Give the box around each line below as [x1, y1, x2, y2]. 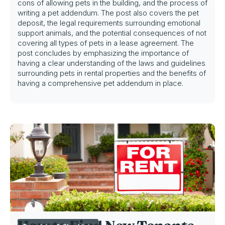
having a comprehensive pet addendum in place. [18, 78, 183, 88]
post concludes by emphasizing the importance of [18, 48, 189, 58]
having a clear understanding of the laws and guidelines [18, 58, 205, 68]
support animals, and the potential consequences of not [18, 28, 206, 38]
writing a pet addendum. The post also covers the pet [18, 8, 199, 18]
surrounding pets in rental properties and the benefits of [18, 68, 206, 78]
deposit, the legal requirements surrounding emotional [18, 18, 200, 28]
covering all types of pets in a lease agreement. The [18, 38, 194, 48]
